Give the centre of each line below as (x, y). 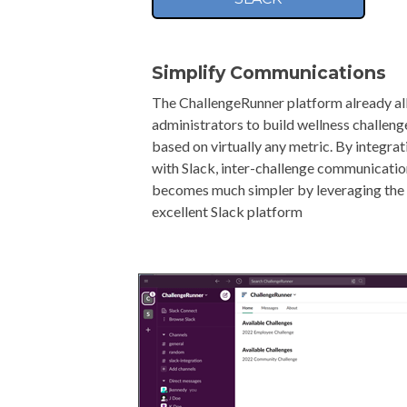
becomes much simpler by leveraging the (278, 189)
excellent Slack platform (228, 211)
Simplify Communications (269, 73)
